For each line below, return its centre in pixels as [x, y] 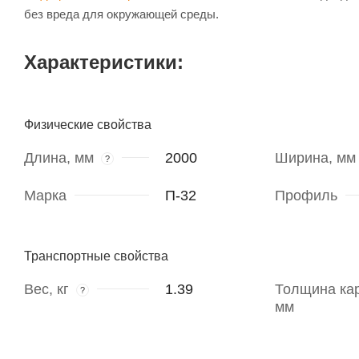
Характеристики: [104, 63]
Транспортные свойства [96, 256]
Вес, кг [46, 290]
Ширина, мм [315, 158]
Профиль [306, 196]
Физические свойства [88, 125]
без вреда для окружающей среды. [121, 14]
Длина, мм [59, 158]
